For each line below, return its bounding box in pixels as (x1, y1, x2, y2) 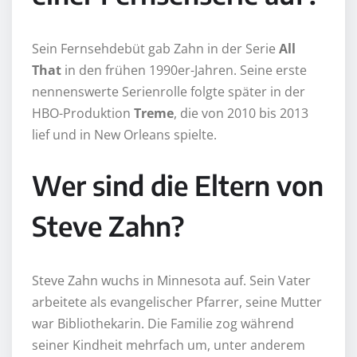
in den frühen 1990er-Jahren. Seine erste (61, 61, 307, 79)
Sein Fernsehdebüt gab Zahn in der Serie (32, 39, 279, 57)
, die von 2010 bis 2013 (174, 104, 308, 122)
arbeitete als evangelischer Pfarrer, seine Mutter (32, 292, 322, 311)
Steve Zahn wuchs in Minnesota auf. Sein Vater (32, 271, 311, 289)
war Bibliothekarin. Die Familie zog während (32, 314, 294, 332)
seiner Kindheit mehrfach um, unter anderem (32, 335, 305, 354)
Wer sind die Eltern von (32, 167, 324, 202)
